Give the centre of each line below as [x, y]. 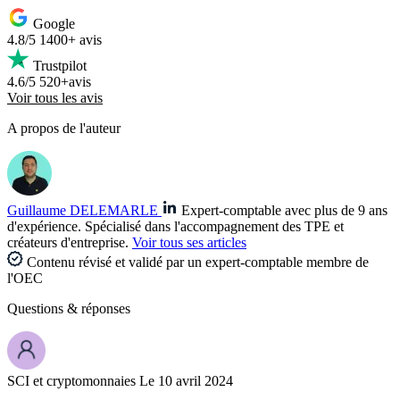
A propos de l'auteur [64, 129]
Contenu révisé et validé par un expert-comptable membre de [196, 262]
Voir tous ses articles [189, 243]
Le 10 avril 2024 [186, 381]
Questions [35, 309]
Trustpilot [60, 66]
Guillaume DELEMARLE [83, 211]
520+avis [65, 82]
